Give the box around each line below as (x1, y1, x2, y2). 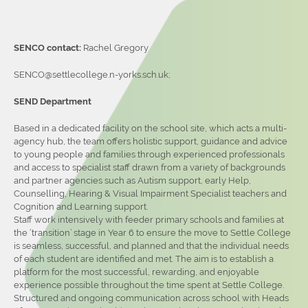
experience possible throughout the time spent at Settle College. (14, 279, 284, 290)
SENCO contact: (14, 42, 83, 53)
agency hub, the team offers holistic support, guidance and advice (14, 135, 287, 146)
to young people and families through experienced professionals (14, 148, 285, 159)
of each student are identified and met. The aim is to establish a (14, 253, 274, 264)
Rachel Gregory (83, 42, 148, 53)
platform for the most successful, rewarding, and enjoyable (14, 266, 259, 277)
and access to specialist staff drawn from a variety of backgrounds (14, 162, 285, 173)
